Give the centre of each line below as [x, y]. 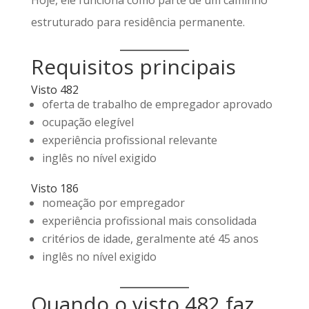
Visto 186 [54, 188]
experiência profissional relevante [129, 140]
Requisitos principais [133, 67]
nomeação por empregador [113, 203]
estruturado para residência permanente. [138, 22]
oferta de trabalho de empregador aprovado [157, 104]
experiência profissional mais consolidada [149, 221]
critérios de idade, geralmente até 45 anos [150, 239]
